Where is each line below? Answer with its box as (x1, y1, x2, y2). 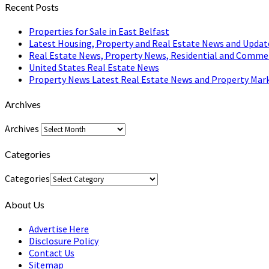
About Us (5, 198, 44, 210)
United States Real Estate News (29, 61, 159, 74)
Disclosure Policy (29, 235, 98, 247)
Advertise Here (29, 223, 89, 235)
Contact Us (29, 247, 74, 259)
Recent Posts (5, 1, 59, 13)
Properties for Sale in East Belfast (29, 25, 169, 38)
